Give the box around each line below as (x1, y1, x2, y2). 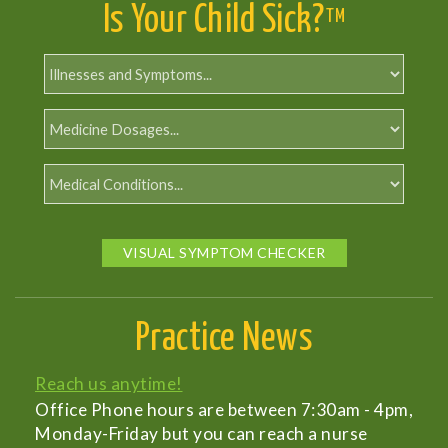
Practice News (134, 321, 314, 359)
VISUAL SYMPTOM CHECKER (122, 244, 326, 262)
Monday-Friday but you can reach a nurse (35, 423, 368, 445)
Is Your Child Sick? (102, 3, 325, 41)
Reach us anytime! (35, 373, 183, 395)
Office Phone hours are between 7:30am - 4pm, (35, 399, 413, 421)
